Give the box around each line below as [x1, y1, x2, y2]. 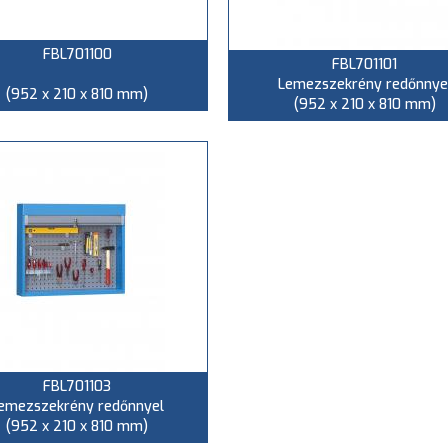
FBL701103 [43, 377, 111, 396]
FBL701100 [42, 45, 112, 64]
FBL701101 [332, 55, 397, 74]
